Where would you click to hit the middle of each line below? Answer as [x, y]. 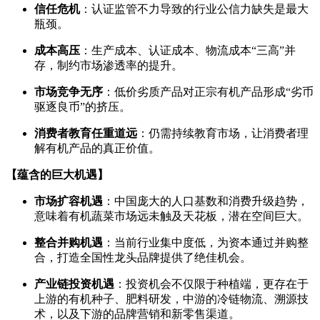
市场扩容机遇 [69, 201]
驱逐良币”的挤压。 [82, 106]
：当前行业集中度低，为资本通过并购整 [206, 242]
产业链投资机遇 [74, 284]
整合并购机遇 [69, 242]
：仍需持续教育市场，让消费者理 [223, 133]
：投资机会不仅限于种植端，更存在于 [211, 284]
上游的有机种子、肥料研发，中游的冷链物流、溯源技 [171, 299]
